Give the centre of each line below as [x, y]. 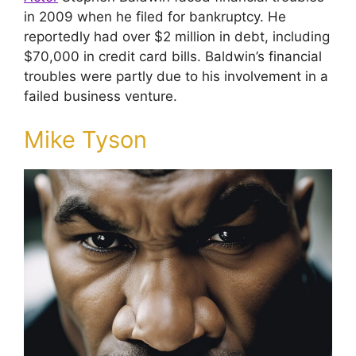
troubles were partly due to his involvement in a [176, 76]
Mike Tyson [85, 139]
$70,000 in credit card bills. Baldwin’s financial [173, 56]
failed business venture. [101, 96]
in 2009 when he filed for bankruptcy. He [155, 16]
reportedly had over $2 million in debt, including [177, 36]
